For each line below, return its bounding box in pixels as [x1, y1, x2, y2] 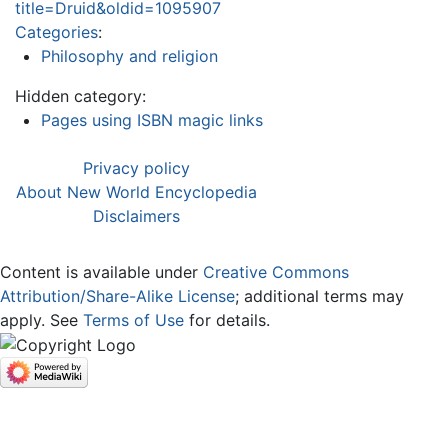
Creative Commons [203, 261, 349, 282]
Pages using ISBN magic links [40, 109, 263, 130]
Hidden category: [15, 85, 146, 106]
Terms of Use [83, 309, 184, 330]
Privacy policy [83, 157, 190, 178]
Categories [15, 21, 98, 42]
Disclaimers [93, 205, 180, 226]
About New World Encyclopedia [16, 181, 257, 202]
